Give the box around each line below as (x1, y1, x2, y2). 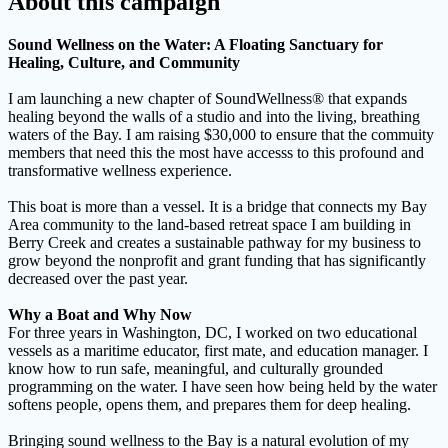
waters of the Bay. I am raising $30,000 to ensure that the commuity (8, 125, 434, 143)
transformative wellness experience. (8, 161, 232, 179)
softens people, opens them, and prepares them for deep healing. (8, 395, 411, 413)
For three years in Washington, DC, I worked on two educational (8, 323, 417, 341)
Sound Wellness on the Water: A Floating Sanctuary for (8, 35, 383, 53)
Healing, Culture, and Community (8, 53, 240, 71)
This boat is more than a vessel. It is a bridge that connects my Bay (8, 197, 427, 215)
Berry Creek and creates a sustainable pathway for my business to (8, 233, 421, 251)
